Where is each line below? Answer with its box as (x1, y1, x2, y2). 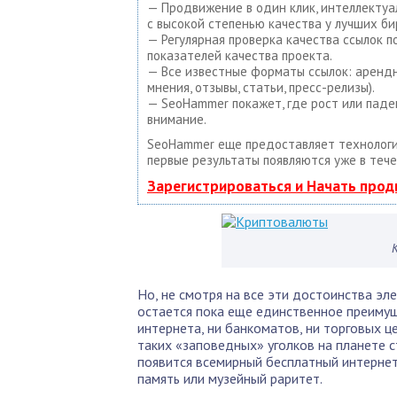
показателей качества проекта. (147, 47, 332, 64)
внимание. (147, 111, 206, 128)
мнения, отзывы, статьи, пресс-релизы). (147, 79, 375, 96)
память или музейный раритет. (137, 370, 323, 387)
